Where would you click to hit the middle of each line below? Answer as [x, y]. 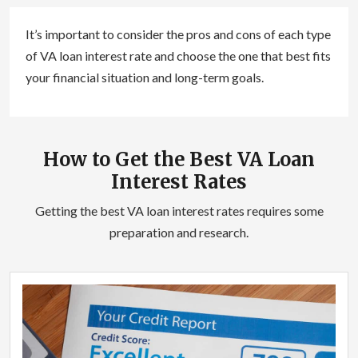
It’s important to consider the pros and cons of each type [178, 34]
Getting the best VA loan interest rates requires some [179, 210]
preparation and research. [179, 232]
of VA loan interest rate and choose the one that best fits [178, 55]
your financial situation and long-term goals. [145, 77]
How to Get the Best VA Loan [179, 159]
